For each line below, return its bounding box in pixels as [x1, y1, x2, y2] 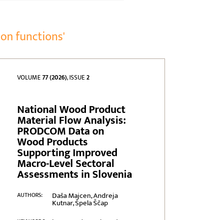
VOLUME [17, 72, 43, 83]
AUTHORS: [17, 190, 43, 200]
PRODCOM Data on [17, 122, 105, 141]
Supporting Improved [17, 144, 118, 163]
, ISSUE [67, 72, 87, 83]
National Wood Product [17, 101, 126, 119]
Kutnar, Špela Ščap [52, 197, 108, 210]
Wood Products [17, 133, 88, 152]
